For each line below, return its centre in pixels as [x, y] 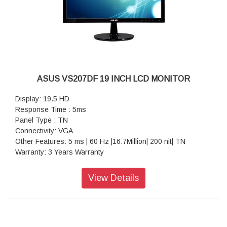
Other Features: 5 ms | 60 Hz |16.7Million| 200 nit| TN [100, 142]
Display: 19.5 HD [42, 99]
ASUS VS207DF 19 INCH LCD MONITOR [113, 79]
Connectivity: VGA [44, 131]
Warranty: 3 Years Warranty [60, 152]
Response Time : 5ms [51, 110]
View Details [113, 178]
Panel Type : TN [42, 120]
